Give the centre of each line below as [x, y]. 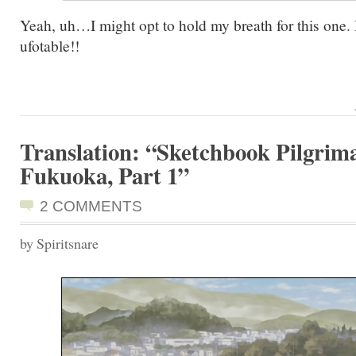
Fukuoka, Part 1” [104, 176]
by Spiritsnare [59, 243]
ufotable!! [50, 45]
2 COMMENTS [91, 206]
